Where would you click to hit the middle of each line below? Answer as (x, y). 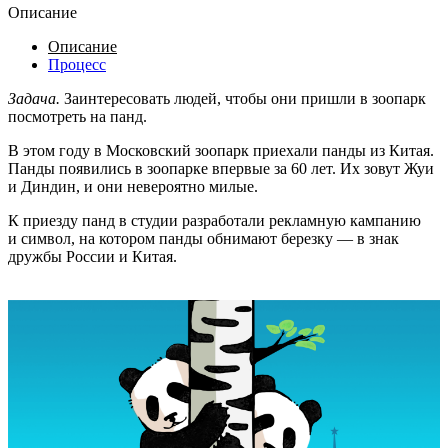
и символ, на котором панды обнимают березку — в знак (203, 238)
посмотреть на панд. (77, 116)
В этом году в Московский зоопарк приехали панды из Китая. (221, 150)
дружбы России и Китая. (92, 256)
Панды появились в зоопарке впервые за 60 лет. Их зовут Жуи (221, 168)
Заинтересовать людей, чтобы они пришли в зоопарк (243, 98)
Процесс (77, 64)
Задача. (34, 98)
